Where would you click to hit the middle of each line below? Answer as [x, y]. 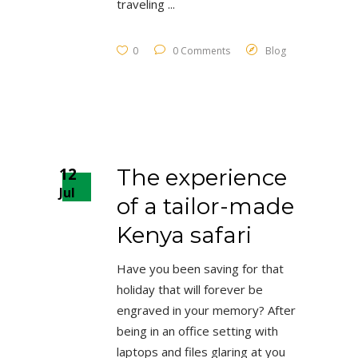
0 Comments [201, 50]
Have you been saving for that [200, 268]
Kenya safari [184, 235]
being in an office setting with [197, 330]
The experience [202, 177]
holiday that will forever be [190, 289]
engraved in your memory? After [206, 310]
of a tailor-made [205, 206]
